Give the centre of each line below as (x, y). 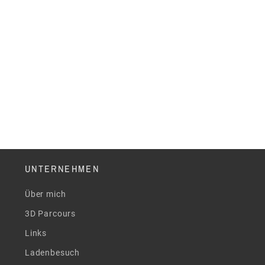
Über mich (45, 194)
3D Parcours (50, 213)
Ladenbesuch (52, 252)
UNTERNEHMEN (62, 168)
